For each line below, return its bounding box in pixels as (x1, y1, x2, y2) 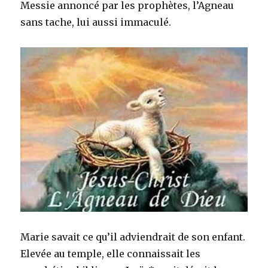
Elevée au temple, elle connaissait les (20, 247, 201, 260)
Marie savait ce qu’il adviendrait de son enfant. (20, 230, 246, 243)
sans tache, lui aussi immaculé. (20, 16, 172, 29)
